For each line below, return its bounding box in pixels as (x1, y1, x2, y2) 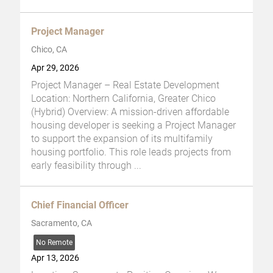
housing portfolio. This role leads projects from (31, 146, 231, 158)
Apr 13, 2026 (31, 252, 79, 263)
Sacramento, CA (31, 218, 92, 229)
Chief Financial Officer (31, 199, 129, 211)
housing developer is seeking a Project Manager (31, 119, 236, 131)
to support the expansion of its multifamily (31, 132, 213, 144)
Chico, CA (31, 44, 67, 55)
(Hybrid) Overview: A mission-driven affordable (31, 105, 229, 118)
